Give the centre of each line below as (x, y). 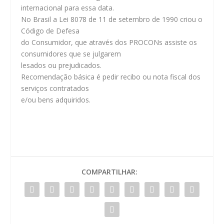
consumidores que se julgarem (71, 53)
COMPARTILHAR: (109, 172)
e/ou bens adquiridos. (56, 99)
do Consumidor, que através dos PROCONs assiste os (109, 42)
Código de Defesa (50, 30)
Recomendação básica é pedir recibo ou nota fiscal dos (111, 76)
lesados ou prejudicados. (61, 65)
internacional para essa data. (68, 7)
